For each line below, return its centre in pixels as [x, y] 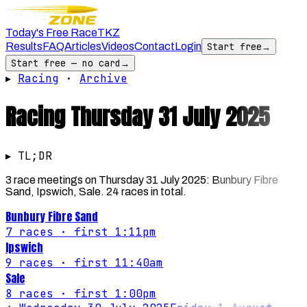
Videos [118, 46]
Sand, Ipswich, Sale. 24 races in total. [96, 191]
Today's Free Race [51, 33]
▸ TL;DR [29, 156]
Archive [103, 78]
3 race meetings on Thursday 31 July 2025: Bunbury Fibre [142, 180]
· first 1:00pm [105, 293]
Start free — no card [66, 63]
